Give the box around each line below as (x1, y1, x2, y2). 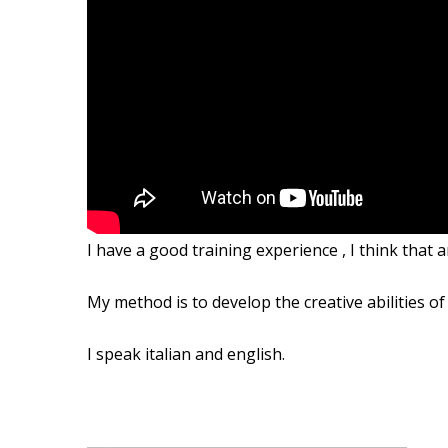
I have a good (87, 239, 192, 261)
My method (87, 291, 172, 313)
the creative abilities (275, 291, 425, 313)
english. (227, 343, 285, 365)
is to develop (176, 291, 271, 313)
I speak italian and (87, 343, 227, 365)
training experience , (192, 239, 350, 261)
